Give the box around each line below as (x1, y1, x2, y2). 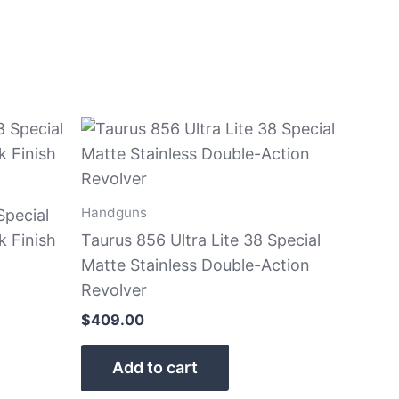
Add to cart (112, 357, 198, 377)
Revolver (81, 280, 147, 299)
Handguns (81, 203, 147, 221)
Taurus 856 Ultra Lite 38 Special (81, 230, 321, 249)
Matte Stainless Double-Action (81, 255, 310, 274)
